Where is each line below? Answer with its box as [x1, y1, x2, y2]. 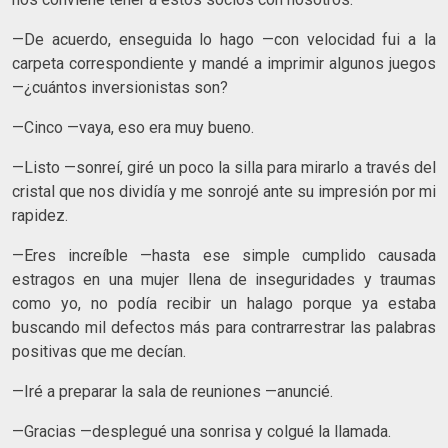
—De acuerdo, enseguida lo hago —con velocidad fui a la [12, 29, 436, 49]
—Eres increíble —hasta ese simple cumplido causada [12, 245, 436, 265]
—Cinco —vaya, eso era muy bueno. [12, 117, 254, 137]
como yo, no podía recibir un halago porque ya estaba [12, 293, 436, 313]
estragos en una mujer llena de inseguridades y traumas [12, 269, 436, 289]
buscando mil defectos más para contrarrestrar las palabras [12, 317, 436, 337]
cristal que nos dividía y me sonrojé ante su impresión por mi [12, 181, 436, 201]
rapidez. [12, 205, 68, 225]
